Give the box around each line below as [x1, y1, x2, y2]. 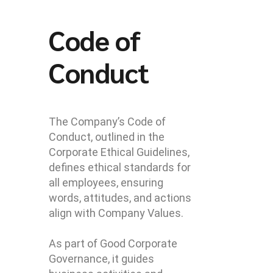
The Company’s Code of [49, 115, 166, 128]
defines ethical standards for [49, 161, 191, 174]
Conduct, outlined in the [49, 130, 165, 143]
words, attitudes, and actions [49, 191, 191, 204]
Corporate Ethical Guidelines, [49, 146, 190, 158]
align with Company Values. [49, 207, 183, 219]
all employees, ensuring [49, 176, 163, 189]
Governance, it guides [49, 252, 154, 265]
